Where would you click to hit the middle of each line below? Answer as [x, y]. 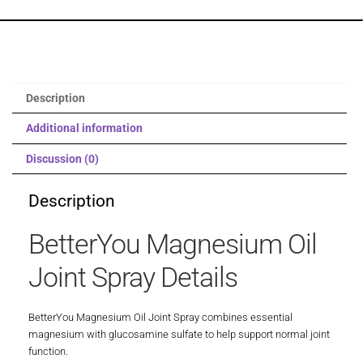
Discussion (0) [62, 158]
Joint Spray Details [133, 277]
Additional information [84, 128]
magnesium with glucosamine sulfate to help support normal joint [179, 335]
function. [48, 352]
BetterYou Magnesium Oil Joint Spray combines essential [160, 318]
